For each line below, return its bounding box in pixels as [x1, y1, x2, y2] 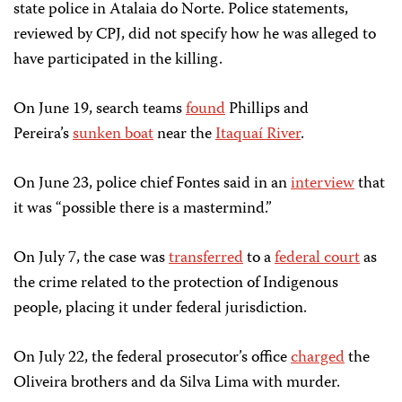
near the [153, 121, 215, 148]
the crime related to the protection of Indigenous [13, 270, 338, 297]
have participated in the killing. [13, 47, 223, 74]
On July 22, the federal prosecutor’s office [13, 345, 291, 371]
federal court [275, 245, 360, 272]
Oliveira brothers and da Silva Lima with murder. [13, 370, 340, 397]
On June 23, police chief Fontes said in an [13, 170, 291, 197]
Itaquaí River [215, 121, 301, 148]
